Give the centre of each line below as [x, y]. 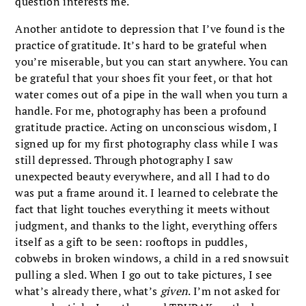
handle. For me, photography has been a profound [141, 110]
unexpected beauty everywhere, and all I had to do [143, 176]
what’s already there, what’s [88, 291]
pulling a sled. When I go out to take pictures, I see [144, 274]
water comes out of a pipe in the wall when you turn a [152, 94]
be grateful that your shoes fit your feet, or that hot [144, 78]
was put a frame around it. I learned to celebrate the [147, 192]
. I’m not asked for [234, 291]
